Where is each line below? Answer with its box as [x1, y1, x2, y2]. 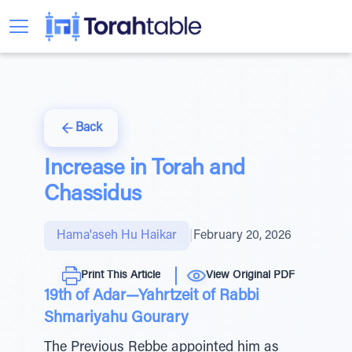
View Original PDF [206, 269, 295, 281]
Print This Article [81, 269, 160, 281]
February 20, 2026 [193, 229, 291, 242]
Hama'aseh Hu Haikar [57, 229, 177, 242]
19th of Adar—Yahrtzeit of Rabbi [44, 288, 259, 304]
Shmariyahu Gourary [44, 310, 189, 326]
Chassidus [44, 184, 141, 206]
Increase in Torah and [44, 158, 245, 180]
